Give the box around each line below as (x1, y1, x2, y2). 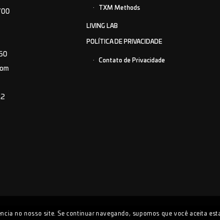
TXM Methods (98, 4, 140, 11)
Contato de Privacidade (98, 57, 165, 63)
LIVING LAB (86, 23, 118, 29)
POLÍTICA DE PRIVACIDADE (86, 38, 162, 45)
